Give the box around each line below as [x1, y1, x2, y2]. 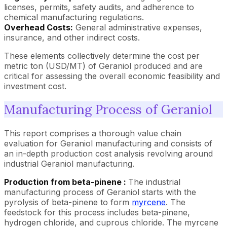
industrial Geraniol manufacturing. [4, 159, 134, 169]
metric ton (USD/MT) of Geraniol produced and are [4, 60, 203, 71]
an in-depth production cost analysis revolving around [4, 148, 213, 159]
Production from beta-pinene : [4, 177, 128, 187]
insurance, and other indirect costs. [4, 32, 140, 43]
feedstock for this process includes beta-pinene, [4, 207, 190, 217]
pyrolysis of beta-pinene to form [4, 197, 132, 207]
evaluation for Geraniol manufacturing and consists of [4, 138, 212, 148]
